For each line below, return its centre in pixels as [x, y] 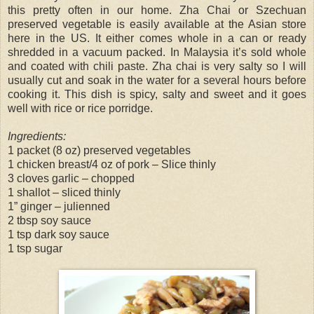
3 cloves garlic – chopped [71, 178]
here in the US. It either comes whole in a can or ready [157, 38]
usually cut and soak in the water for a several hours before [157, 80]
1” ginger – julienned [59, 206]
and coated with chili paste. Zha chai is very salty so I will [157, 66]
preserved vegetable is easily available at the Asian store [157, 24]
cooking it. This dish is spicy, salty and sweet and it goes [157, 94]
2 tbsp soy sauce [49, 220]
